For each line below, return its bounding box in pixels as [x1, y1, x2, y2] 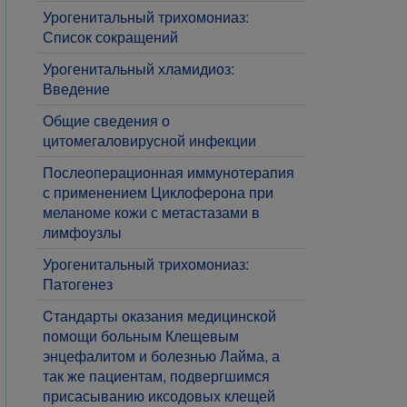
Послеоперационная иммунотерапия [43, 162, 294, 183]
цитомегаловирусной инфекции [43, 130, 256, 151]
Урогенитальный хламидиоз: [43, 58, 234, 79]
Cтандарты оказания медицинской [43, 305, 276, 326]
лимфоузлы [43, 222, 122, 243]
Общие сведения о [43, 110, 170, 131]
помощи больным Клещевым [43, 325, 239, 346]
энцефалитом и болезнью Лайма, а [43, 345, 280, 366]
